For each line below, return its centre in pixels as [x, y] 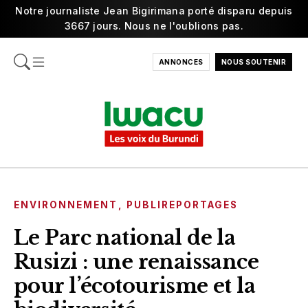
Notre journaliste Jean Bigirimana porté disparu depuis [154, 11]
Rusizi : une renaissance [136, 262]
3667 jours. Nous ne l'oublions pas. [154, 26]
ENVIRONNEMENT [66, 205]
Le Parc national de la [125, 238]
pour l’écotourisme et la [135, 286]
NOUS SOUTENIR [253, 62]
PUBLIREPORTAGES [182, 205]
